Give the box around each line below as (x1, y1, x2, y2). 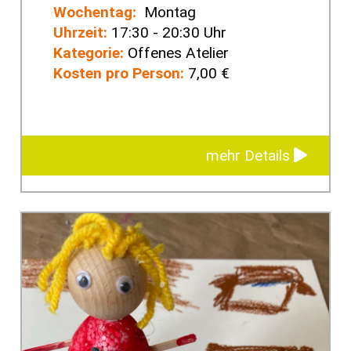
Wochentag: (52, 3, 136, 21)
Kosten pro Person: (52, 64, 184, 82)
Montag (136, 3, 196, 21)
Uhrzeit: (52, 24, 107, 42)
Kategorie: (52, 44, 124, 62)
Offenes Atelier (123, 44, 229, 62)
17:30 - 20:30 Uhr (107, 24, 226, 42)
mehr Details (205, 147, 294, 165)
